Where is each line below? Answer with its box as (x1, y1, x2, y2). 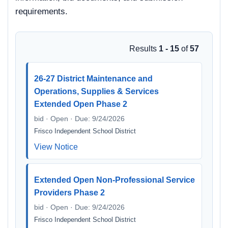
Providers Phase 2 (34, 188, 105, 197)
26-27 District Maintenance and (34, 74, 153, 83)
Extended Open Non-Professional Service (34, 176, 195, 184)
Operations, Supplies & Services (34, 87, 159, 96)
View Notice (34, 142, 78, 151)
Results (129, 44, 159, 53)
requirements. (15, 7, 68, 16)
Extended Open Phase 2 (34, 100, 127, 108)
